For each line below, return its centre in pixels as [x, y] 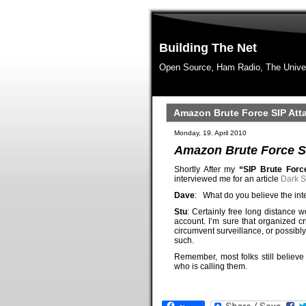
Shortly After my [207, 169]
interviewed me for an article [227, 179]
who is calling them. [211, 266]
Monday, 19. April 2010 [210, 133]
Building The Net [208, 48]
